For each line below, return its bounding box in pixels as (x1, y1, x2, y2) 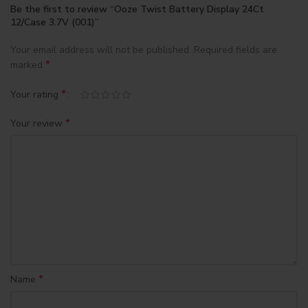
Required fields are (194, 43, 277, 56)
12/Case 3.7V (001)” (10, 16, 99, 29)
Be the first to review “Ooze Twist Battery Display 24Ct (10, 3, 264, 16)
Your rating (10, 87, 61, 101)
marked (10, 58, 45, 71)
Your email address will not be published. (10, 43, 191, 56)
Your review (10, 116, 65, 130)
